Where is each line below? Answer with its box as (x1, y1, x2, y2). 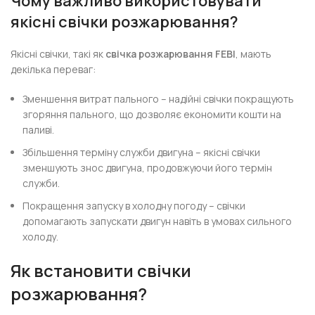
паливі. (22, 123, 55, 136)
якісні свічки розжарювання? (11, 11, 239, 32)
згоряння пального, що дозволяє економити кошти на (22, 108, 282, 121)
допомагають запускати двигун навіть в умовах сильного (22, 214, 292, 228)
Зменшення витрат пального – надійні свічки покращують (22, 92, 295, 105)
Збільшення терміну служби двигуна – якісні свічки (22, 146, 261, 159)
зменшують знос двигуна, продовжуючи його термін (22, 161, 273, 174)
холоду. (22, 230, 59, 243)
